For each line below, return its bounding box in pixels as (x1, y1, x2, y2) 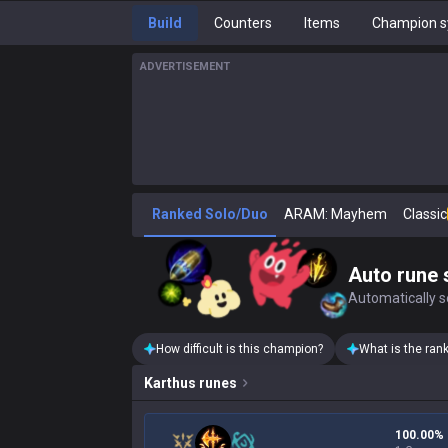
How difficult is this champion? (156, 342, 323, 356)
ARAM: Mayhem (284, 206, 387, 222)
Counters (214, 15, 272, 31)
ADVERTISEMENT (140, 60, 230, 73)
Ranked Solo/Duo (152, 206, 268, 222)
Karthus (144, 375, 196, 391)
